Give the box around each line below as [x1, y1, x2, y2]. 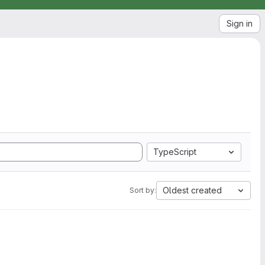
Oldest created [163, 185, 222, 195]
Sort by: [130, 186, 156, 195]
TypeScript [153, 147, 196, 157]
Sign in [227, 18, 253, 28]
